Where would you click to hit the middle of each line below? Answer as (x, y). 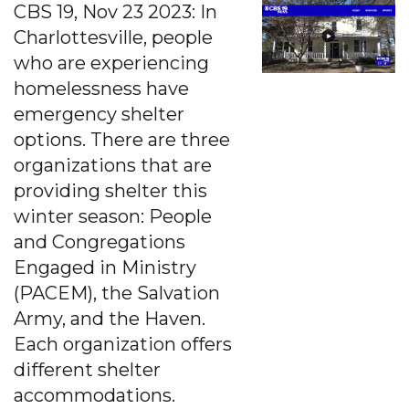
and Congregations (100, 241)
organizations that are (113, 165)
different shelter (87, 369)
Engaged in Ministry (105, 267)
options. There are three (122, 139)
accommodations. (99, 395)
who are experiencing (111, 63)
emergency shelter (99, 114)
